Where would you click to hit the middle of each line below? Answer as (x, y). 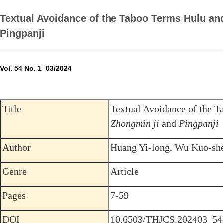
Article (125, 171)
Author (17, 147)
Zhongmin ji (135, 123)
